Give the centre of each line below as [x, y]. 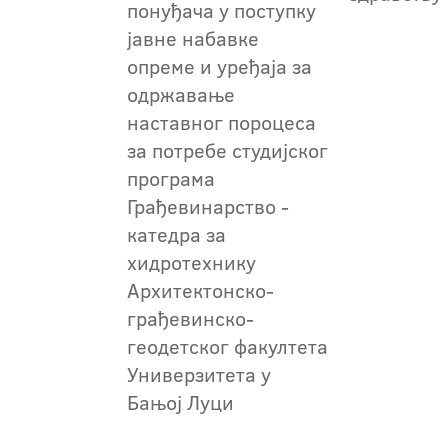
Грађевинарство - [208, 206]
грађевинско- [190, 318]
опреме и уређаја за [219, 66]
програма [171, 178]
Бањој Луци [180, 402]
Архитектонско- [200, 290]
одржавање [181, 94]
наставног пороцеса [221, 122]
